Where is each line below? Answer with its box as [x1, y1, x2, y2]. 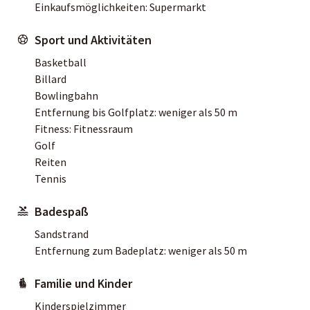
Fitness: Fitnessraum [35, 121, 133, 136]
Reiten [35, 154, 66, 169]
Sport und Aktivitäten [35, 31, 152, 48]
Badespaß [35, 203, 89, 219]
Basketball [35, 55, 86, 69]
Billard [35, 71, 66, 86]
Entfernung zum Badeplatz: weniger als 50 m [35, 243, 247, 257]
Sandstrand [35, 226, 89, 241]
